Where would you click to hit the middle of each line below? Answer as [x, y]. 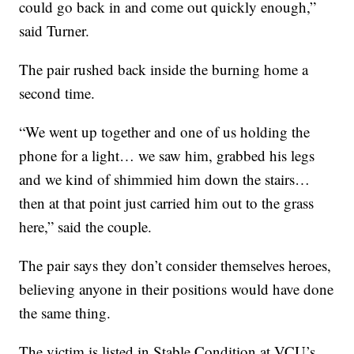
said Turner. [55, 31]
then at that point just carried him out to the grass [167, 203]
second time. [57, 93]
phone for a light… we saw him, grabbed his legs [167, 156]
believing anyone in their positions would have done [177, 289]
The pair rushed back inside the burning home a [164, 70]
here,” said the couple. [86, 227]
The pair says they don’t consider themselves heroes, [175, 265]
